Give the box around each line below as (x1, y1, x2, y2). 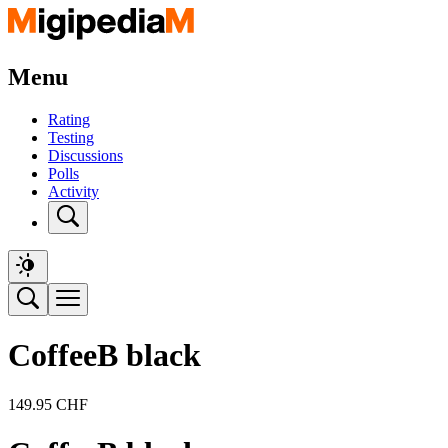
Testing (48, 128, 94, 146)
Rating (48, 110, 90, 128)
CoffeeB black (8, 337, 201, 374)
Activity (48, 182, 99, 200)
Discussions (48, 146, 123, 164)
